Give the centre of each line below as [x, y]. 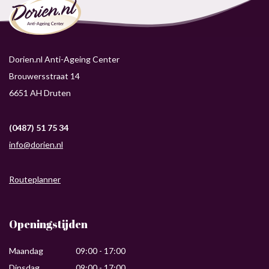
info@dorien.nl [36, 144]
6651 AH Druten [40, 92]
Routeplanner [35, 179]
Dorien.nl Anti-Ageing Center [64, 59]
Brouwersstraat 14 [44, 76]
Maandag [26, 250]
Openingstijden [48, 224]
